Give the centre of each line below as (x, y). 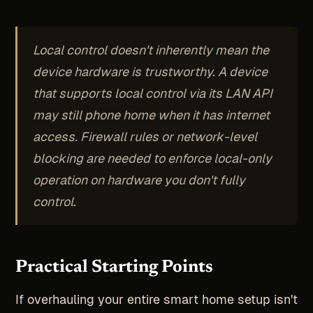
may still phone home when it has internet (152, 115)
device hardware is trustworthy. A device (151, 71)
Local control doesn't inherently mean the (151, 50)
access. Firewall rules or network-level (145, 136)
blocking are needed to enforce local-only (153, 158)
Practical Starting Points (114, 267)
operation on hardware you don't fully (139, 180)
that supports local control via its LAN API (153, 93)
